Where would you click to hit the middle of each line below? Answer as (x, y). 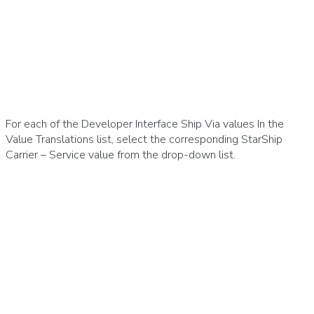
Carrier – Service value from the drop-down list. (121, 155)
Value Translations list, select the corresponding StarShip (144, 139)
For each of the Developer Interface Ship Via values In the (145, 124)
